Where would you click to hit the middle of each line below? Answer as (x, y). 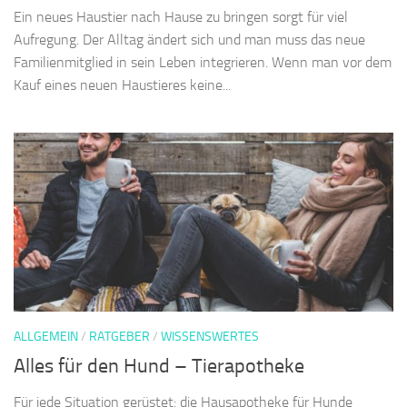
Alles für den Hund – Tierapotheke (159, 367)
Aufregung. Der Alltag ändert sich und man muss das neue (189, 41)
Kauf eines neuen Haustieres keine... (122, 86)
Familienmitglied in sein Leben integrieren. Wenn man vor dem (203, 64)
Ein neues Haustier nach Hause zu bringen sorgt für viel (181, 18)
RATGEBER (119, 338)
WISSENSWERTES (210, 338)
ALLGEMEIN (46, 338)
